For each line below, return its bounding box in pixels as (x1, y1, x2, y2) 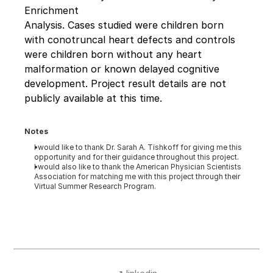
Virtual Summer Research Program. (34, 182, 157, 191)
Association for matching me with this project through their (34, 172, 241, 181)
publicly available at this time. (24, 92, 163, 104)
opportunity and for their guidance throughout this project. (34, 152, 239, 161)
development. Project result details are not (24, 77, 227, 90)
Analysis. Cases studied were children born (24, 19, 224, 31)
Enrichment (24, 4, 79, 16)
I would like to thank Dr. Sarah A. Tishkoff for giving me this (34, 143, 243, 152)
